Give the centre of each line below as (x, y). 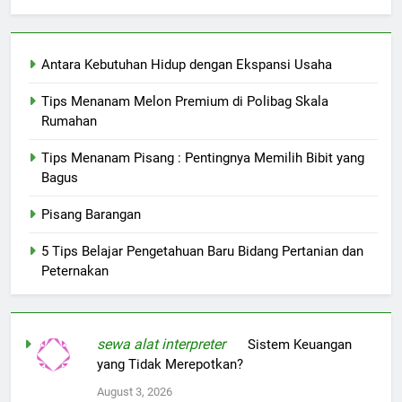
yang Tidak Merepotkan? (170, 365)
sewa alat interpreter (162, 345)
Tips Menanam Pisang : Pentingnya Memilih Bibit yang (203, 158)
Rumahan (69, 122)
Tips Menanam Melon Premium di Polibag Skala (185, 102)
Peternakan (75, 271)
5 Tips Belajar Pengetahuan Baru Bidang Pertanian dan (202, 252)
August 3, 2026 (135, 392)
